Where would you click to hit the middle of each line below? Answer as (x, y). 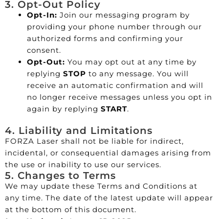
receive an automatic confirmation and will (115, 85)
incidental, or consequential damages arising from (108, 153)
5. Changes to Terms (60, 175)
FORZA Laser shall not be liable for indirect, (94, 141)
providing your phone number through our (114, 26)
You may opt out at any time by (131, 62)
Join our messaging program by (123, 15)
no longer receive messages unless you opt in (120, 97)
